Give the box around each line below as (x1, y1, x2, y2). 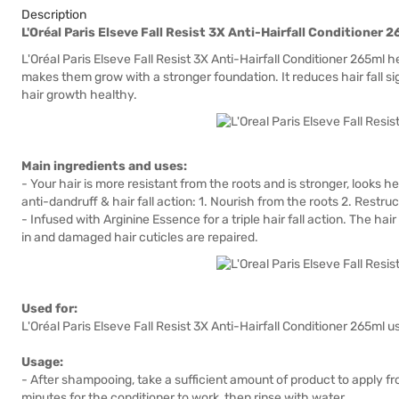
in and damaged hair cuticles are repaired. (21, 230, 258, 245)
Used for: (21, 301, 77, 316)
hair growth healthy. (21, 87, 137, 102)
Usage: (21, 354, 63, 370)
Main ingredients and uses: (21, 159, 187, 174)
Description (21, 7, 86, 22)
